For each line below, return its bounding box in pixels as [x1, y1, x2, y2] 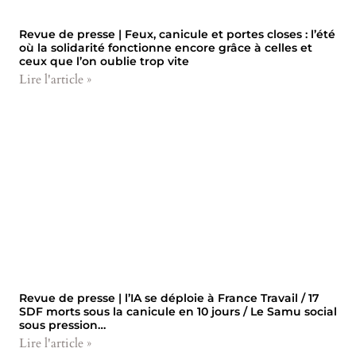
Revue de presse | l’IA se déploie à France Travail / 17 [19, 290, 319, 305]
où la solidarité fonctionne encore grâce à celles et [19, 40, 312, 55]
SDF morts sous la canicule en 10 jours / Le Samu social [19, 304, 337, 319]
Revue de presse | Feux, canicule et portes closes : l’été [19, 26, 335, 41]
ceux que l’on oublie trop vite [19, 53, 189, 68]
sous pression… [19, 317, 106, 332]
